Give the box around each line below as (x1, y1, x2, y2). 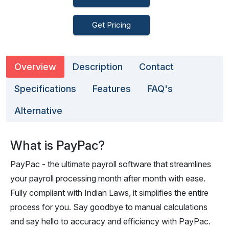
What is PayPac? (10, 138, 105, 153)
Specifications (14, 83, 76, 94)
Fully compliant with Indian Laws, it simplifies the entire (10, 188, 209, 198)
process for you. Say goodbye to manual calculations (10, 202, 208, 212)
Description (73, 61, 123, 72)
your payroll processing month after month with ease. (10, 173, 205, 184)
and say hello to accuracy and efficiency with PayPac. (10, 216, 211, 226)
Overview (14, 61, 56, 72)
